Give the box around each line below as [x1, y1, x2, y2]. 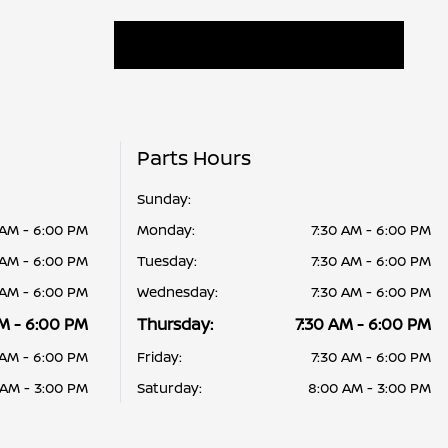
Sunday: [136, 189, 191, 208]
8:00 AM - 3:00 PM [308, 378, 431, 397]
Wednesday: [136, 282, 218, 301]
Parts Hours [136, 144, 251, 171]
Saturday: [136, 378, 202, 397]
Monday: [136, 220, 195, 239]
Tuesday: [136, 251, 197, 270]
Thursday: [136, 313, 213, 335]
